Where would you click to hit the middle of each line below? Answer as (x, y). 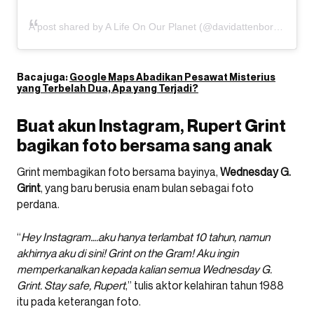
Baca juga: (43, 76)
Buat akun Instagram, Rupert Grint (151, 125)
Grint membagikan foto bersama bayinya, (118, 171)
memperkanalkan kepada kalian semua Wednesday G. (144, 269)
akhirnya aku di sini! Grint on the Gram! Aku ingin (128, 253)
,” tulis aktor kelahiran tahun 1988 (205, 285)
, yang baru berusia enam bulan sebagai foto (147, 187)
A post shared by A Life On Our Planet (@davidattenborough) (151, 26)
